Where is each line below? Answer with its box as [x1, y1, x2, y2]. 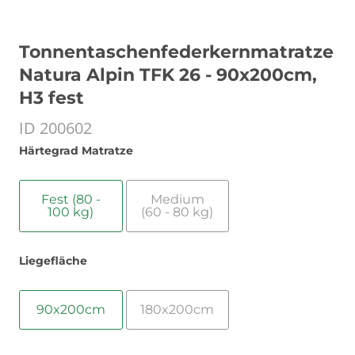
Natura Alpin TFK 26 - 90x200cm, [19, 64, 317, 86]
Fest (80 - [40, 192, 101, 207]
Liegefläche [19, 254, 87, 268]
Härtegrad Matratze [19, 143, 133, 158]
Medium [150, 192, 204, 207]
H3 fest [19, 87, 84, 109]
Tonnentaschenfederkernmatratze [19, 41, 334, 63]
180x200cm [140, 302, 215, 317]
